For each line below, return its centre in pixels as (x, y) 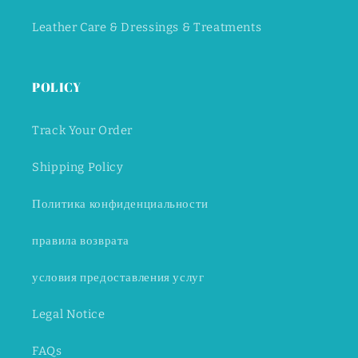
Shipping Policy (78, 167)
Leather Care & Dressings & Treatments (147, 27)
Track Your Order (83, 130)
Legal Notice (69, 314)
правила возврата (81, 240)
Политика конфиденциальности (121, 203)
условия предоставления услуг (118, 277)
